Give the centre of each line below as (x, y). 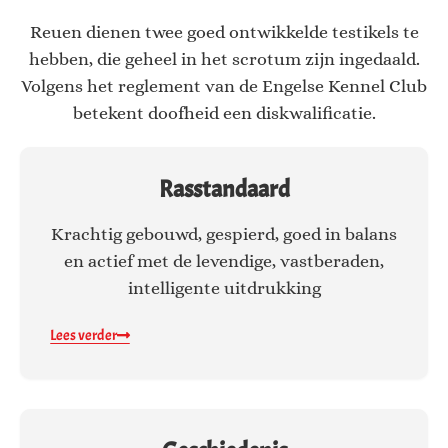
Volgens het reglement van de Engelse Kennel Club (224, 86)
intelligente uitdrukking (224, 288)
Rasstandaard (224, 189)
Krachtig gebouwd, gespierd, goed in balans (224, 234)
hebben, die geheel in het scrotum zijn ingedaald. (224, 59)
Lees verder (83, 336)
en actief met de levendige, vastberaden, (224, 261)
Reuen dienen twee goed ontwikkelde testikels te (224, 32)
